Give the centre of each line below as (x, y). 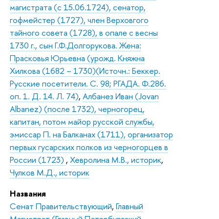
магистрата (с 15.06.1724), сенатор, (78, 7)
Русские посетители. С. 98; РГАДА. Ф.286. (88, 83)
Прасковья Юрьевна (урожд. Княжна (77, 58)
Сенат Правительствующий (61, 206)
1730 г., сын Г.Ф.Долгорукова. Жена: (76, 45)
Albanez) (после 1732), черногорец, (77, 109)
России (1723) (38, 159)
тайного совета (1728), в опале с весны (84, 32)
